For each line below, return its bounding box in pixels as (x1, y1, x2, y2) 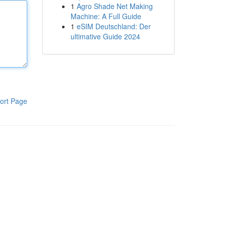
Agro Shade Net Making (76, 1, 153, 11)
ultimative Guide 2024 (70, 31, 140, 41)
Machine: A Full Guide (70, 11, 141, 21)
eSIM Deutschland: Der (76, 21, 151, 31)
